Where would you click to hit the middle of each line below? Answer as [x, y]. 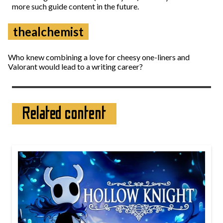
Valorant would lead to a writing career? [75, 66]
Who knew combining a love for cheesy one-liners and [99, 57]
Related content [64, 113]
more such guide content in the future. [75, 6]
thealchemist [48, 32]
